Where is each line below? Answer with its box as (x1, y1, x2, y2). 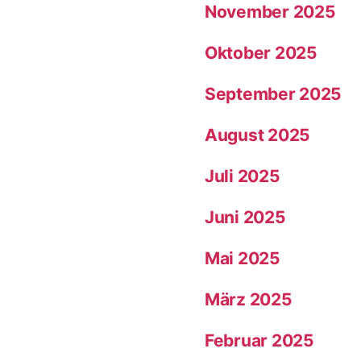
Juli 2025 (205, 166, 280, 187)
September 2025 (205, 84, 342, 105)
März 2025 (205, 289, 293, 310)
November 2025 (205, 2, 336, 23)
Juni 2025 (205, 207, 286, 228)
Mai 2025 (205, 248, 280, 269)
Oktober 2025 (205, 43, 317, 64)
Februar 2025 (205, 330, 314, 351)
